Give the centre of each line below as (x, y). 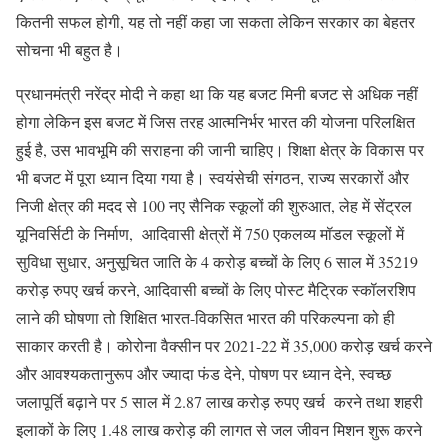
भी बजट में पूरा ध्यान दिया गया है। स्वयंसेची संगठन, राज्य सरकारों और (215, 177)
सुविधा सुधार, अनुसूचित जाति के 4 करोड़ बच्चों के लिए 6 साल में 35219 (217, 261)
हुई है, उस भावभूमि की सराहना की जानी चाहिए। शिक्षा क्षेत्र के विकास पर (220, 149)
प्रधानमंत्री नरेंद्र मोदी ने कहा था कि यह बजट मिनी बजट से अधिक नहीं (217, 93)
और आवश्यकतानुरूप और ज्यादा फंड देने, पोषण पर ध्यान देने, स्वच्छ (203, 373)
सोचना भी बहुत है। (69, 49)
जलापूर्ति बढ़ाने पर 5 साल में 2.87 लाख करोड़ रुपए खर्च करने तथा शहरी (219, 401)
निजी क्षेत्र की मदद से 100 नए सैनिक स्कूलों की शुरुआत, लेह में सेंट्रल (214, 205)
